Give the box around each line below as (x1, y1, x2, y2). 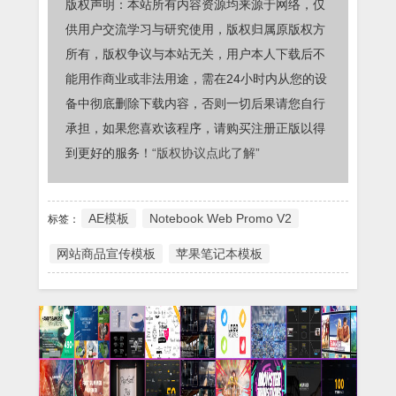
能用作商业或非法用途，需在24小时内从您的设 (65, 71, 327, 86)
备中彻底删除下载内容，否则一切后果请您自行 (65, 95, 325, 110)
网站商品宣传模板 (57, 246, 156, 261)
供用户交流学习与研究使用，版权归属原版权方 (65, 21, 325, 36)
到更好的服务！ (65, 145, 152, 160)
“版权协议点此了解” (152, 145, 260, 160)
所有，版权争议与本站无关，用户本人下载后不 (65, 46, 325, 61)
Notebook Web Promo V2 (149, 210, 292, 225)
